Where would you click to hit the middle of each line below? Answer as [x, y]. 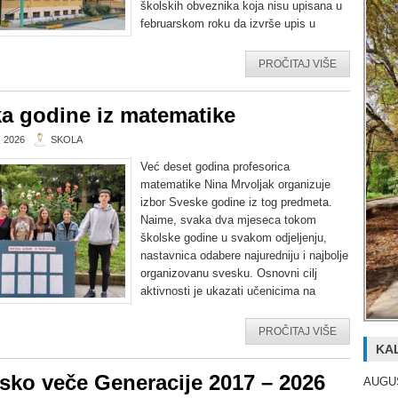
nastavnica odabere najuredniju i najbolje [244, 255]
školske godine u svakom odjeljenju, [234, 238]
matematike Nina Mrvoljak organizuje [235, 184]
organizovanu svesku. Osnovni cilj [229, 273]
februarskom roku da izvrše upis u [228, 24]
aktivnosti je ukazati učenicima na [228, 291]
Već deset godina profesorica [215, 167]
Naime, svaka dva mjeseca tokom [228, 220]
